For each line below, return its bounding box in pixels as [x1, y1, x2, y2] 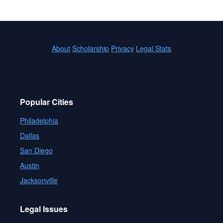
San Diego [20, 145, 53, 155]
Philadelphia [20, 115, 58, 125]
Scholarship [72, 43, 109, 53]
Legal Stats [136, 43, 171, 53]
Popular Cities [20, 96, 73, 108]
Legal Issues [20, 203, 68, 215]
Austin [20, 160, 39, 170]
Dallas [20, 130, 39, 140]
